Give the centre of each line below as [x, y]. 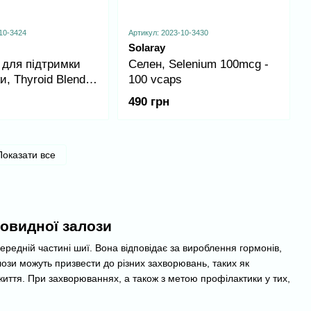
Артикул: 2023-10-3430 [168, 32]
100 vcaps [155, 79]
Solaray [146, 47]
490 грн [149, 102]
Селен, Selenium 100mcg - [198, 64]
